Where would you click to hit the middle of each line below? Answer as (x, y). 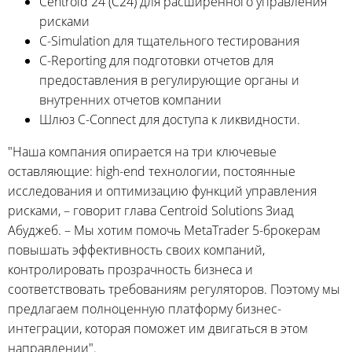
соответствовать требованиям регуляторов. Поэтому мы (174, 289)
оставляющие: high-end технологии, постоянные (152, 171)
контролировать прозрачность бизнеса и (130, 269)
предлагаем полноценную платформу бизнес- (145, 308)
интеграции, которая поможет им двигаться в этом (158, 328)
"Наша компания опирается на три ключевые (142, 151)
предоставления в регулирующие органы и (169, 80)
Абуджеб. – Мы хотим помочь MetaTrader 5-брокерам (164, 230)
